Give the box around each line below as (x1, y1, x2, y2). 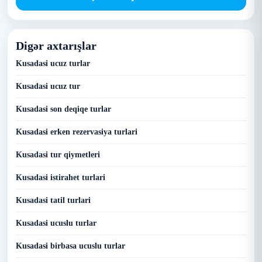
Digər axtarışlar (16, 39, 96, 52)
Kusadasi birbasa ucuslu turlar (16, 242, 125, 250)
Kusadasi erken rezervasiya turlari (16, 127, 137, 136)
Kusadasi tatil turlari (16, 196, 91, 205)
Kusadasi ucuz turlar (16, 59, 90, 68)
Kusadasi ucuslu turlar (16, 219, 96, 227)
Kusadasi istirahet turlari (16, 173, 105, 182)
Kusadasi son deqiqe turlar (16, 105, 111, 113)
